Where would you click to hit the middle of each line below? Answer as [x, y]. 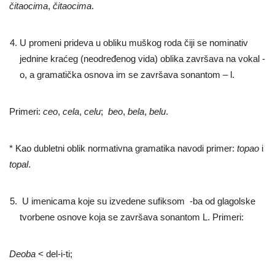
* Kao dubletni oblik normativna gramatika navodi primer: [123, 148]
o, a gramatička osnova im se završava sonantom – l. [127, 74]
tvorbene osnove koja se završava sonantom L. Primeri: [132, 217]
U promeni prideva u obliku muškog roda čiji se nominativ [134, 42]
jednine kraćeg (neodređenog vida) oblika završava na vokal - [142, 58]
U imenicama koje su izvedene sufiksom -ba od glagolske [137, 201]
